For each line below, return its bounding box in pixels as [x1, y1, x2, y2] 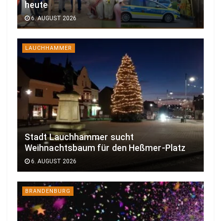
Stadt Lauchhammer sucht [25, 132, 134, 143]
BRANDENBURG [25, 188, 71, 195]
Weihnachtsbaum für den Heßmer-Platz [25, 143, 186, 153]
